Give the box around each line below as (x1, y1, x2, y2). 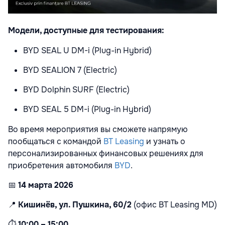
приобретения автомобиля (8, 160, 115, 171)
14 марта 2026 (18, 179, 73, 190)
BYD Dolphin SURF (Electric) (23, 84, 130, 95)
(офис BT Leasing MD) (132, 199, 217, 210)
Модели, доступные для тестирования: (8, 25, 164, 36)
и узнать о (144, 136, 185, 147)
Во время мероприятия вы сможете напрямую (8, 124, 188, 135)
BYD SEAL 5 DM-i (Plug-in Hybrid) (23, 103, 151, 115)
